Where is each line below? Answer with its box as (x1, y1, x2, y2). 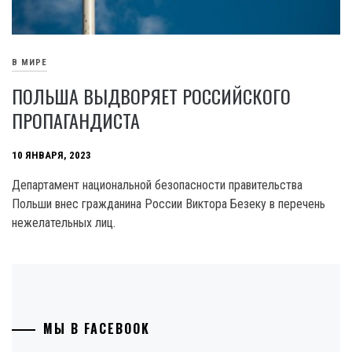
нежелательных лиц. (12, 214, 115, 230)
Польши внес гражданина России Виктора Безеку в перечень (12, 196, 325, 211)
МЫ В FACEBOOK (43, 318, 150, 338)
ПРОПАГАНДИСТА (12, 105, 140, 134)
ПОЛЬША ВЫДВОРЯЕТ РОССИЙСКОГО (12, 81, 291, 110)
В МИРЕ (12, 57, 47, 68)
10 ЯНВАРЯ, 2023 (12, 149, 91, 162)
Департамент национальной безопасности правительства (12, 177, 302, 192)
